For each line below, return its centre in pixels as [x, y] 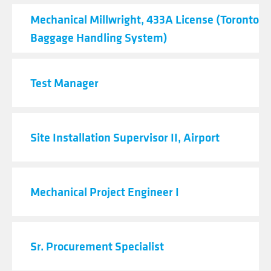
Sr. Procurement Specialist [97, 246]
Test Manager [64, 83]
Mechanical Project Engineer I [105, 191]
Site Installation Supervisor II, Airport [125, 137]
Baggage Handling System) [99, 37]
